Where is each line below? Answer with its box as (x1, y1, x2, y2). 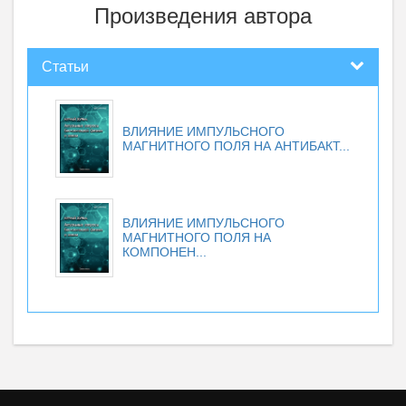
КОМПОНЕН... (122, 245, 207, 260)
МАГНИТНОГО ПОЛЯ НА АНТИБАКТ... (122, 139, 350, 153)
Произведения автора (94, 4, 312, 28)
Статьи (42, 59, 89, 74)
